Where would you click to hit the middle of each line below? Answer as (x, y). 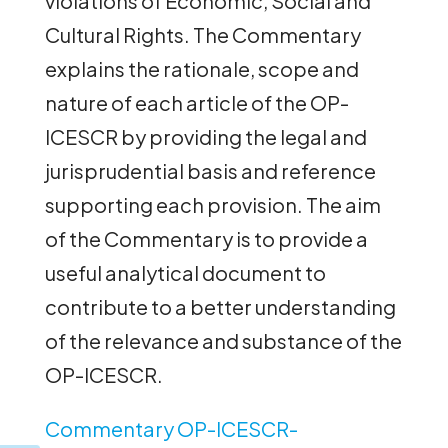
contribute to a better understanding (220, 306)
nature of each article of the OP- (196, 102)
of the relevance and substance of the (223, 340)
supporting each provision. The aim (212, 204)
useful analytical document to (185, 272)
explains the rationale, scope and (201, 68)
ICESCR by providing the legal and (205, 136)
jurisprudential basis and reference (210, 170)
